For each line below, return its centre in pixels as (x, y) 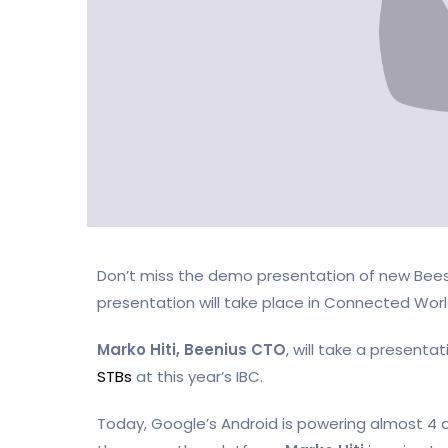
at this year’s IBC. (197, 376)
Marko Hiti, (138, 349)
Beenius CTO (235, 349)
